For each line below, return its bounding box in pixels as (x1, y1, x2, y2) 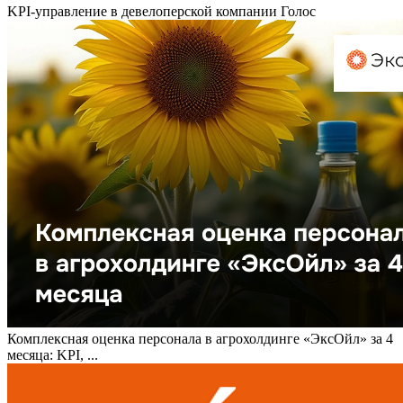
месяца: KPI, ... (7, 347, 98, 363)
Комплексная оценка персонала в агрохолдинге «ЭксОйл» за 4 (7, 331, 393, 347)
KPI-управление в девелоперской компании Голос (7, 4, 316, 20)
